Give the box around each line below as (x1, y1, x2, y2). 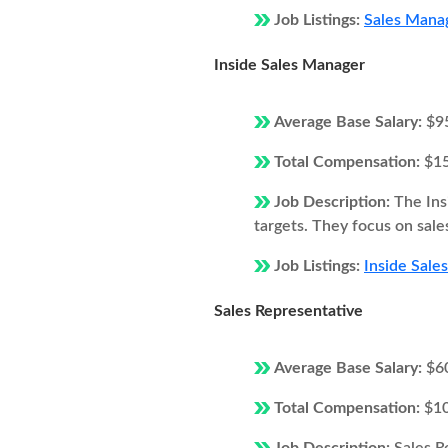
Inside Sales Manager (214, 57, 365, 73)
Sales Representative (214, 303, 363, 319)
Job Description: (274, 194, 394, 210)
